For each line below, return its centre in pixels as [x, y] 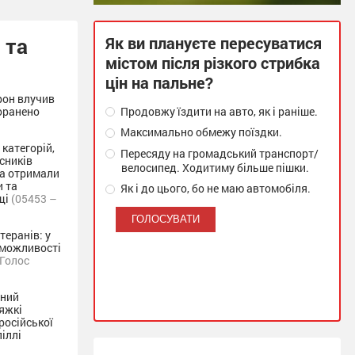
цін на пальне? [159, 82]
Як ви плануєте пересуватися [214, 43]
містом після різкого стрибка [213, 63]
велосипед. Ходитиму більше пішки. [215, 167]
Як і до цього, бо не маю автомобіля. [215, 189]
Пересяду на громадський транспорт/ [219, 153]
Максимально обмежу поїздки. [200, 132]
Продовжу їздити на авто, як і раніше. [218, 111]
